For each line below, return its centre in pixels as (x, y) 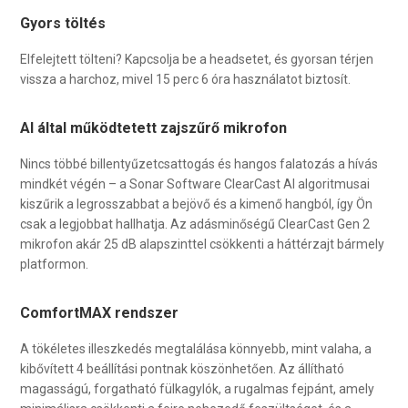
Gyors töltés (63, 23)
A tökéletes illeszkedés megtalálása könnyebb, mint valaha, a (196, 348)
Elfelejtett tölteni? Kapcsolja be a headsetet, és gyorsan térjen (197, 59)
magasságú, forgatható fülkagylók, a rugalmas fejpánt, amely (198, 388)
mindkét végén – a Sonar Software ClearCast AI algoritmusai (195, 184)
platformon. (55, 264)
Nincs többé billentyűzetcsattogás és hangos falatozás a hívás (199, 163)
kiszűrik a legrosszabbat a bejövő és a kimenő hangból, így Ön (197, 204)
